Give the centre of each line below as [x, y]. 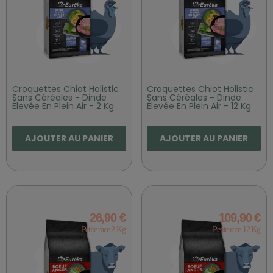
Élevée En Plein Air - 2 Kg [63, 106]
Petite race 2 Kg [103, 229]
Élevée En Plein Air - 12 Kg [199, 106]
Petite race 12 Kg [236, 229]
